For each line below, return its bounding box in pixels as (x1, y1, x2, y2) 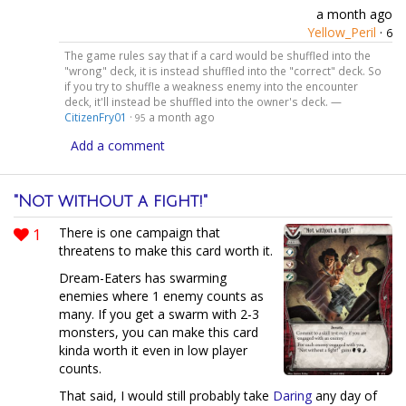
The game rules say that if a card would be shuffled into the (63, 47, 371, 63)
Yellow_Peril (307, 24, 376, 41)
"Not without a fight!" (14, 191, 208, 210)
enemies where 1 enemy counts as (59, 286, 264, 304)
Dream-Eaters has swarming (59, 268, 227, 286)
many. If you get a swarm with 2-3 (59, 304, 259, 323)
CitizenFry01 (63, 109, 127, 124)
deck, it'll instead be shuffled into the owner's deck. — (63, 93, 342, 109)
